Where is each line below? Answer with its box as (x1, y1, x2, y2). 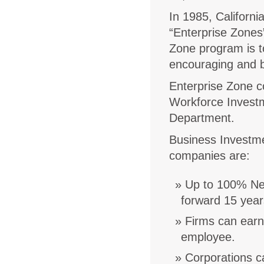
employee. (181, 230, 236, 243)
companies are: (169, 148, 250, 162)
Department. (169, 111, 235, 124)
